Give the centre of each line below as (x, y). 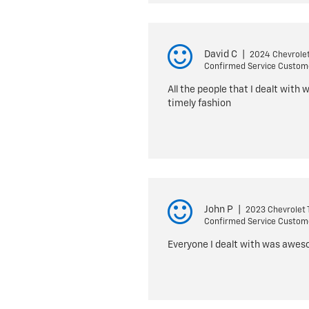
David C (220, 54)
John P (218, 210)
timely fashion (199, 103)
